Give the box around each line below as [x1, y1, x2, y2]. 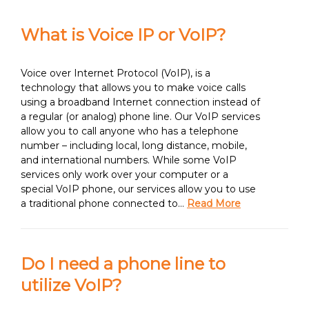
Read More [187, 197, 241, 210]
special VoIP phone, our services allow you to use [21, 183, 256, 195]
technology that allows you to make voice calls [21, 81, 246, 94]
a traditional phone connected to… [21, 197, 187, 210]
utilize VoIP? [21, 275, 122, 295]
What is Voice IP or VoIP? [21, 25, 226, 45]
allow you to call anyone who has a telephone [21, 125, 239, 137]
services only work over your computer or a [21, 168, 228, 181]
